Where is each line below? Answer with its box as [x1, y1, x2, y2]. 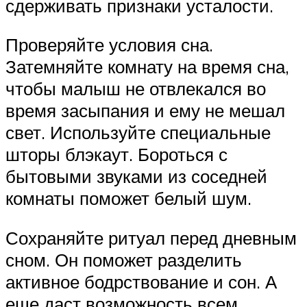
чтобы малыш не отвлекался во [5, 77, 266, 100]
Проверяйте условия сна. [5, 34, 213, 56]
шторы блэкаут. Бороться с [5, 143, 228, 166]
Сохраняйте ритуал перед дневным [5, 226, 297, 249]
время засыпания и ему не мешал [5, 99, 285, 122]
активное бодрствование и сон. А [5, 270, 277, 293]
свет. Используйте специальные [5, 121, 271, 144]
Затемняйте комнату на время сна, [5, 56, 289, 78]
